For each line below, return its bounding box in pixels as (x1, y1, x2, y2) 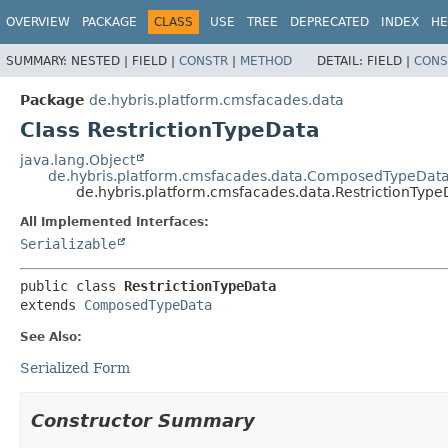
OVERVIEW (6, 15, 70, 29)
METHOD (240, 53, 292, 68)
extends (20, 296, 84, 313)
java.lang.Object (20, 151, 135, 168)
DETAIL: (317, 53, 367, 68)
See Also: (20, 329, 82, 344)
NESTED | (71, 53, 132, 68)
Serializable (20, 235, 116, 252)
